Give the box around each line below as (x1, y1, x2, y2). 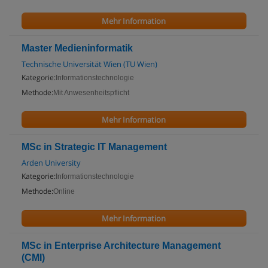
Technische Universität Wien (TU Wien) (22, 59, 157, 69)
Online (53, 187, 75, 196)
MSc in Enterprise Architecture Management (22, 240, 221, 251)
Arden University (22, 157, 81, 168)
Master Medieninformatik (22, 43, 133, 53)
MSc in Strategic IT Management (22, 142, 167, 152)
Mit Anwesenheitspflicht (53, 89, 129, 97)
